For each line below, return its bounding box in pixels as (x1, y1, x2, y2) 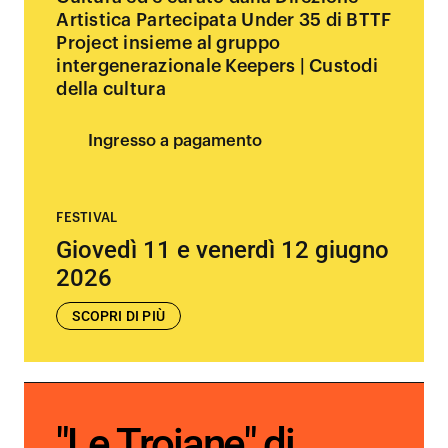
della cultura (56, 80, 166, 98)
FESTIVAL (56, 211, 118, 224)
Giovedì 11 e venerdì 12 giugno (56, 236, 390, 264)
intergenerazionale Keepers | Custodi (56, 57, 379, 75)
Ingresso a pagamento (88, 132, 263, 149)
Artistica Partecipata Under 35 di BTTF (56, 11, 392, 29)
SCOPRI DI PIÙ (72, 308, 166, 324)
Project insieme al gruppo (56, 34, 281, 52)
